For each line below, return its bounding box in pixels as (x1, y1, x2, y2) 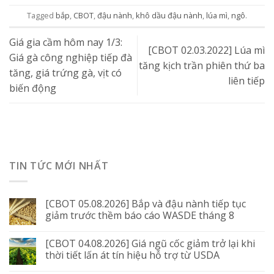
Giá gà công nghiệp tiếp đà (9, 51, 132, 65)
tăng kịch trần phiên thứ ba (139, 58, 265, 72)
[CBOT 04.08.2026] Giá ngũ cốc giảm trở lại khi (45, 236, 255, 250)
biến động (9, 81, 56, 95)
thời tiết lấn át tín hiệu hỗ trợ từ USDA (45, 248, 220, 262)
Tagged (27, 10, 56, 21)
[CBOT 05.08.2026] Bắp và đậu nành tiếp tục (45, 196, 246, 210)
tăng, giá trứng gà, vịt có (9, 66, 122, 80)
